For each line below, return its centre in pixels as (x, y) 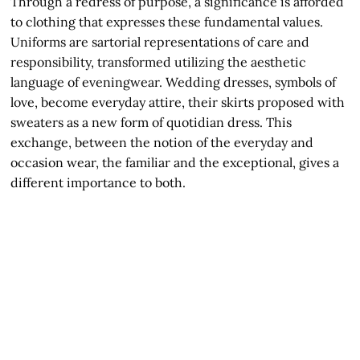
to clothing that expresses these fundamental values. (167, 21)
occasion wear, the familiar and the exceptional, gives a (175, 162)
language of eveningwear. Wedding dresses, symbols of (174, 82)
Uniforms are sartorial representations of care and (160, 41)
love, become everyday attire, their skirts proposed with (178, 102)
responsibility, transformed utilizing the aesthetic (159, 61)
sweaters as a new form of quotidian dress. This (151, 122)
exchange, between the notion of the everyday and (162, 142)
